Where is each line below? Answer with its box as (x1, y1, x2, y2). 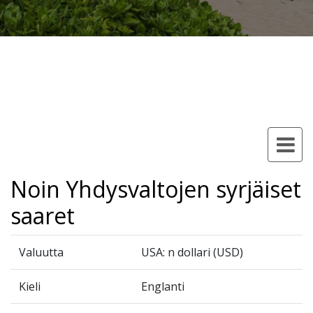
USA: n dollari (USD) (141, 245, 243, 260)
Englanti (141, 279, 184, 294)
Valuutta (19, 245, 64, 260)
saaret (10, 201, 75, 231)
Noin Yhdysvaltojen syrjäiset (10, 174, 301, 204)
